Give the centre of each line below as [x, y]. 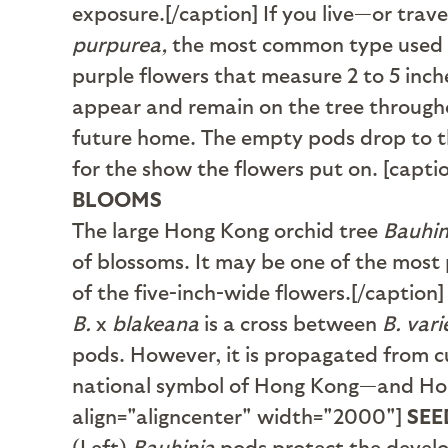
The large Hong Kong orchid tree [227, 229]
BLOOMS [117, 198]
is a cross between [290, 322]
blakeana [153, 322]
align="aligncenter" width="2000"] [237, 415]
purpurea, [122, 43]
